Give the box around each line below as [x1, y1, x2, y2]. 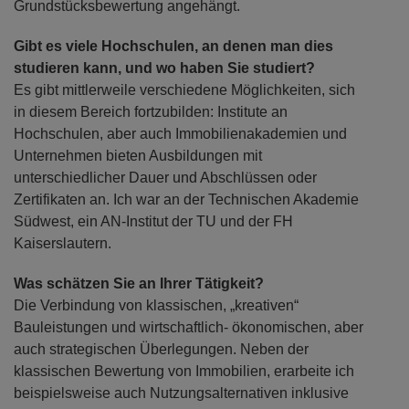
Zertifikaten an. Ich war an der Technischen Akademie [14, 192, 359, 207]
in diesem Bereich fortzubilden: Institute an [14, 104, 288, 120]
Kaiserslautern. [14, 236, 111, 251]
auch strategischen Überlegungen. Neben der [14, 341, 309, 357]
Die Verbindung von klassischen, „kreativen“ [14, 298, 299, 313]
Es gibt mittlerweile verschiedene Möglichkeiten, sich [14, 82, 355, 98]
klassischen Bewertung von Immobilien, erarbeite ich [14, 363, 354, 379]
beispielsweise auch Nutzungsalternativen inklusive [14, 385, 349, 401]
